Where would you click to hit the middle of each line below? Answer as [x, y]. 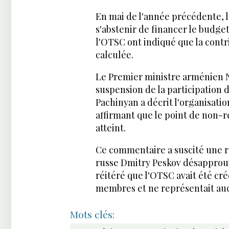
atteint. [111, 128]
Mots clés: [92, 214]
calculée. [114, 54]
